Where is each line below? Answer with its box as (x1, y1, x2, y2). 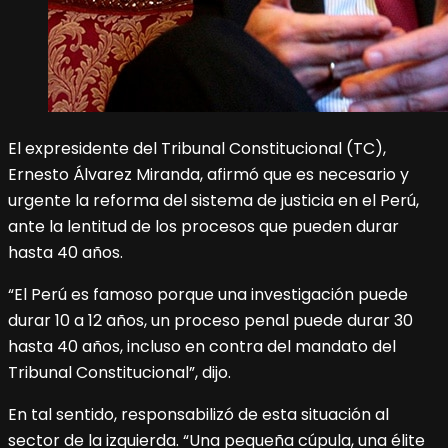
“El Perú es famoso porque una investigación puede (8, 283, 408, 307)
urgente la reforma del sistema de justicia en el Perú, (8, 189, 419, 213)
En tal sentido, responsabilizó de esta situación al (8, 403, 389, 427)
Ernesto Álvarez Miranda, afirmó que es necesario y (8, 163, 409, 187)
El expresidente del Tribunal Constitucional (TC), (8, 137, 386, 161)
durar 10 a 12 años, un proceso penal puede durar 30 (8, 309, 413, 333)
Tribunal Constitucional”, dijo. (8, 361, 231, 385)
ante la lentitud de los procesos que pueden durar (8, 215, 399, 239)
